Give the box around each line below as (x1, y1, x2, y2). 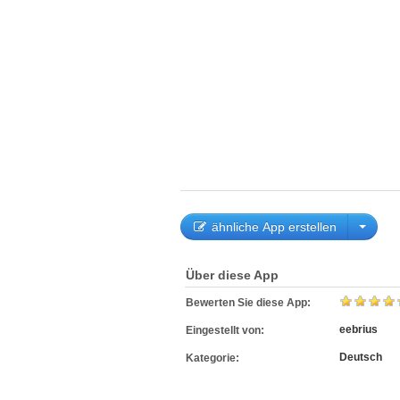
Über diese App (186, 268, 279, 282)
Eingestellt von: (186, 324, 267, 337)
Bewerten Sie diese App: (186, 296, 316, 309)
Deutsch (339, 351, 382, 363)
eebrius (339, 323, 378, 336)
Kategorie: (186, 352, 242, 364)
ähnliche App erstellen (208, 220, 337, 234)
